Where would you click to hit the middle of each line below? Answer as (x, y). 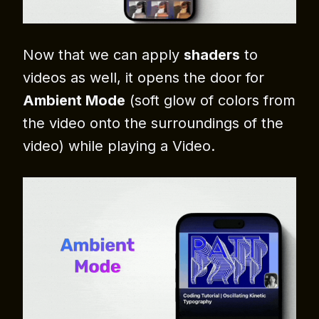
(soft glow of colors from (210, 101)
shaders (212, 55)
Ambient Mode (74, 101)
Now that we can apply (103, 55)
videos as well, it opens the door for (143, 78)
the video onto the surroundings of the (153, 124)
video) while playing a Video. (119, 146)
